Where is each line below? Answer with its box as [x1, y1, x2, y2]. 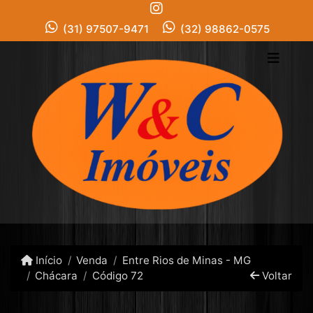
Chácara [35, 269, 78, 283]
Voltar [259, 269, 292, 283]
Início [33, 254, 63, 268]
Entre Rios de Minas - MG [122, 254, 251, 268]
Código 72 [92, 269, 143, 283]
